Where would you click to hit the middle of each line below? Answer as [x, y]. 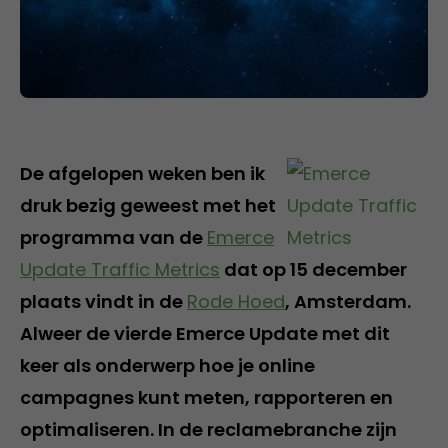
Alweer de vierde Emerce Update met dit [205, 333]
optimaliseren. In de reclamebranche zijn [208, 429]
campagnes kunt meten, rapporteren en [206, 397]
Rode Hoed [236, 301]
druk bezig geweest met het [148, 205]
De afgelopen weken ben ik [142, 173]
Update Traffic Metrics [120, 269]
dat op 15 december [313, 269]
